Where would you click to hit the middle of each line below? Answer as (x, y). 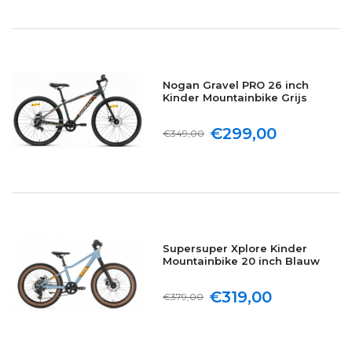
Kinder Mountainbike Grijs (235, 98)
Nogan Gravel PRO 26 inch (236, 85)
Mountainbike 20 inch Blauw (242, 261)
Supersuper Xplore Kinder (235, 249)
